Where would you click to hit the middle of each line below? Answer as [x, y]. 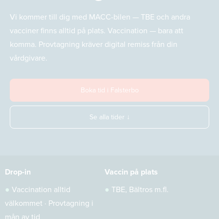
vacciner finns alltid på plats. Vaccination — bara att [97, 31]
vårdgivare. [29, 58]
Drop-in [18, 172]
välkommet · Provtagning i [49, 203]
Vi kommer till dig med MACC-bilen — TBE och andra [100, 17]
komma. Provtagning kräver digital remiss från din [94, 44]
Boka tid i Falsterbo [109, 90]
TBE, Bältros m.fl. [140, 189]
